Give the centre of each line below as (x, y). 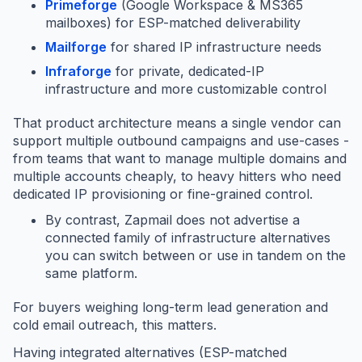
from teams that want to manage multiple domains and (180, 159)
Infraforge (78, 72)
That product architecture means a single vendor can (177, 123)
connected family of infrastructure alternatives (188, 238)
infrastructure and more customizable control (186, 89)
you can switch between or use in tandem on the (196, 256)
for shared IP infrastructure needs (214, 47)
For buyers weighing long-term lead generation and (170, 307)
